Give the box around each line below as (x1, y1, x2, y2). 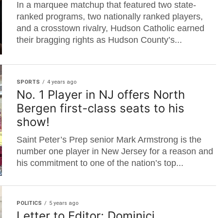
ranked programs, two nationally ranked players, (17, 12, 203, 21)
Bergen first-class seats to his (17, 101, 184, 115)
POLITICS (17, 200, 42, 206)
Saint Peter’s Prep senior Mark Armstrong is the (17, 135, 201, 145)
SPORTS (17, 79, 40, 85)
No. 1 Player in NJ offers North (17, 88, 185, 102)
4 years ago (47, 79, 76, 85)
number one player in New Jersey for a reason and (17, 146, 213, 156)
